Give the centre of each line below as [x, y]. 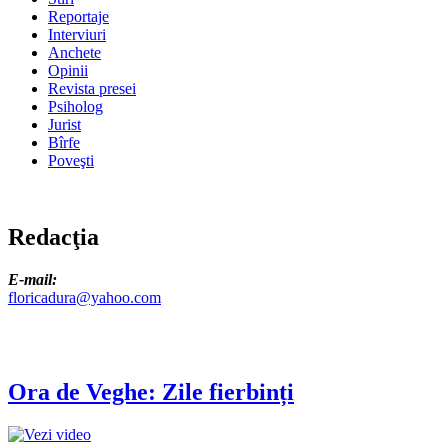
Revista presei [92, 89]
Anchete [74, 53]
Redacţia [53, 237]
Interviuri [77, 35]
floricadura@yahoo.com [84, 297]
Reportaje [78, 17]
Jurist [64, 125]
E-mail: [32, 279]
